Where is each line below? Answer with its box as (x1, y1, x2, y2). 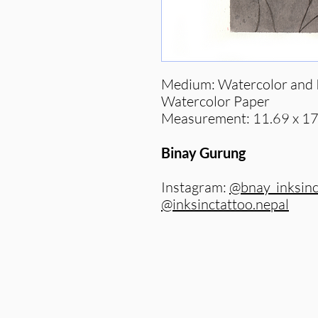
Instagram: (161, 177, 229, 196)
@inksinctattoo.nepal (161, 194, 289, 213)
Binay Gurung (161, 143, 246, 161)
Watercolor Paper (161, 92, 270, 110)
